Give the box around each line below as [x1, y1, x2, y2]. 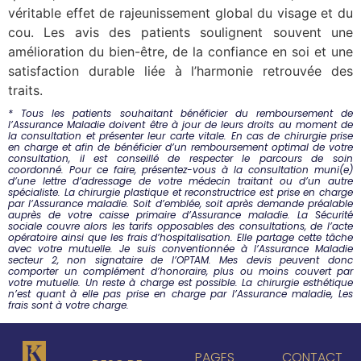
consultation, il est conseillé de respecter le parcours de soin [8, 151, 353, 166]
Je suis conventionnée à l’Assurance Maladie [119, 242, 353, 256]
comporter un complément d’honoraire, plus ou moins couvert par [8, 264, 353, 279]
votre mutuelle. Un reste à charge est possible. [8, 276, 243, 290]
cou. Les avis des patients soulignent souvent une [8, 24, 353, 41]
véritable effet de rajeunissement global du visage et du [8, 5, 353, 22]
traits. [8, 82, 43, 99]
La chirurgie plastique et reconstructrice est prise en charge [64, 185, 354, 200]
